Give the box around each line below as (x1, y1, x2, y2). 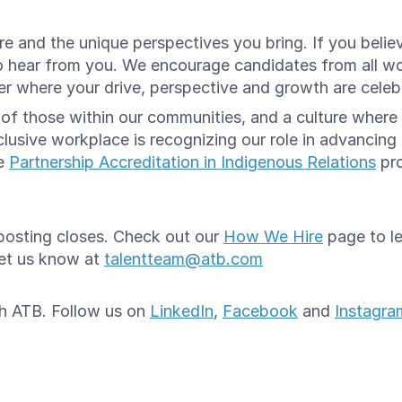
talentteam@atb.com (104, 249, 263, 268)
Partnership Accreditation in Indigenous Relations (9, 153, 376, 171)
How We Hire (223, 227, 323, 246)
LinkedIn (150, 301, 214, 320)
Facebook (223, 301, 298, 320)
